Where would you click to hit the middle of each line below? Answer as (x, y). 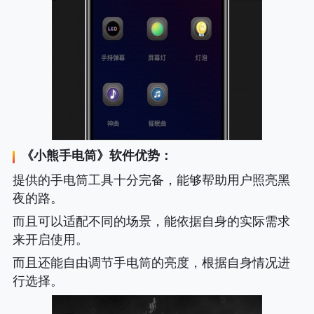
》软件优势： (134, 155)
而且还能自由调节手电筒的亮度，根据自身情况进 (151, 262)
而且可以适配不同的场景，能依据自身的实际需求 (151, 221)
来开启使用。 (50, 239)
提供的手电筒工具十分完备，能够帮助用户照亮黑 (151, 180)
